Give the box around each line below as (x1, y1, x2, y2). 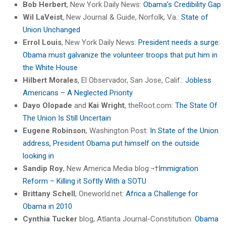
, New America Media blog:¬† (63, 163, 158, 173)
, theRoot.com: (125, 100, 175, 110)
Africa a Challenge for (126, 189, 198, 198)
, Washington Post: (86, 126, 150, 135)
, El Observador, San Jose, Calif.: (78, 75, 185, 85)
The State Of (175, 100, 217, 110)
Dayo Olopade (23, 100, 72, 110)
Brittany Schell (23, 189, 75, 198)
